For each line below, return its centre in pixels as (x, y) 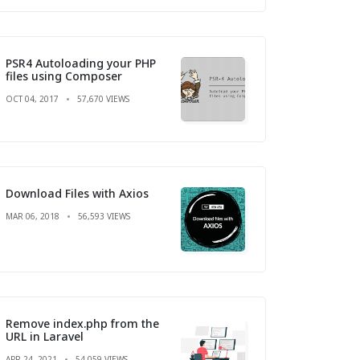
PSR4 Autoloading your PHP (81, 63)
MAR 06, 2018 (33, 216)
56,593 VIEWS (104, 216)
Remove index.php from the (82, 323)
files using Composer (64, 76)
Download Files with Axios (77, 193)
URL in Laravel (45, 336)
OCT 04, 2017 (32, 98)
